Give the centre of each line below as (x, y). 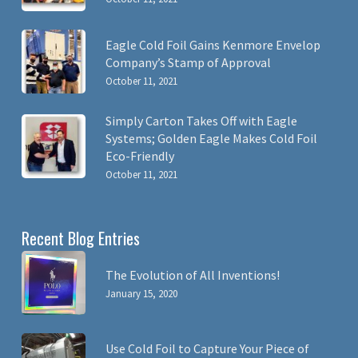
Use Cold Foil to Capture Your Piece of (207, 348)
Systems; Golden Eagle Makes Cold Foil (211, 138)
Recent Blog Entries (80, 238)
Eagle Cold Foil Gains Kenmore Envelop (213, 45)
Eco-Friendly (139, 156)
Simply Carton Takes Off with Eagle (201, 121)
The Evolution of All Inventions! (192, 275)
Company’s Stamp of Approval (188, 62)
